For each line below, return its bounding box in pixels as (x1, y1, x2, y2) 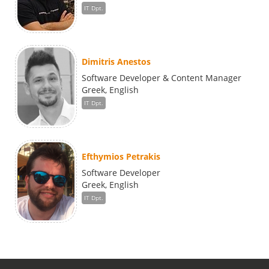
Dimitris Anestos (82, 56, 151, 68)
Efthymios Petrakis (82, 151, 160, 163)
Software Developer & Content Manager (82, 72, 241, 84)
